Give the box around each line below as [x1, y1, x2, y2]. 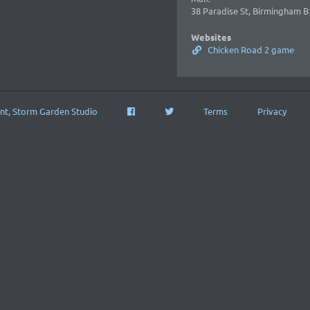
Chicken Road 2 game [206, 44, 295, 55]
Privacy [257, 105, 286, 117]
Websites [191, 31, 231, 43]
